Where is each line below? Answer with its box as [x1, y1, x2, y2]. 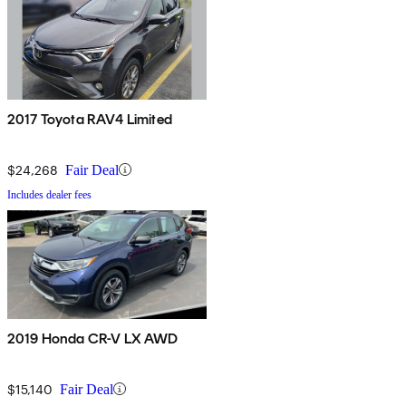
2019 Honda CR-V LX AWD [7, 329, 179, 347]
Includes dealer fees [7, 188, 92, 201]
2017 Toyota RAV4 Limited [7, 110, 172, 128]
